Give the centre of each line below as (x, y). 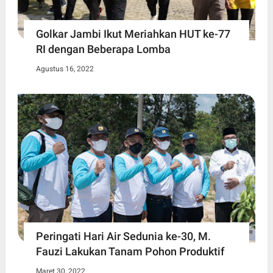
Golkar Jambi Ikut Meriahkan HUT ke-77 (133, 34)
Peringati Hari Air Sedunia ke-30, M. (123, 236)
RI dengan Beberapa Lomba (103, 49)
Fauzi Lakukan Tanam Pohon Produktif (130, 251)
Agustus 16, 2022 (65, 69)
